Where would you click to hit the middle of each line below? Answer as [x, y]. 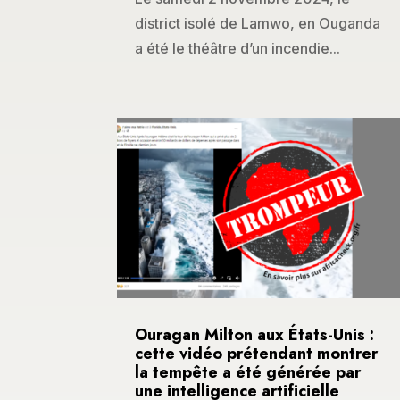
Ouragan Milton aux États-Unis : [254, 334]
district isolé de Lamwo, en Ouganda [258, 24]
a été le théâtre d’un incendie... [237, 49]
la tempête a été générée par [248, 372]
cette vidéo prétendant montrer [256, 353]
